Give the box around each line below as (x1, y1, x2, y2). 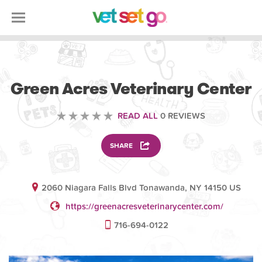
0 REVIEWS (158, 111, 205, 121)
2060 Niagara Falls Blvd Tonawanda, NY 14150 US (42, 182, 242, 193)
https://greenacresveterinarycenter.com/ (65, 201, 223, 212)
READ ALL (118, 111, 158, 121)
